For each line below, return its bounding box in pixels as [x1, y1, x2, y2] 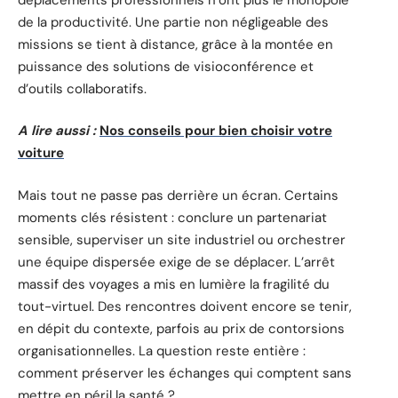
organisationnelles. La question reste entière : [18, 341, 306, 360]
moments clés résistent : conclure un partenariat [18, 208, 327, 227]
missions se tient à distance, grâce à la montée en [18, 35, 333, 53]
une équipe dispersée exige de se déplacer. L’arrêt [18, 252, 335, 271]
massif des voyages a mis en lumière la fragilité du [18, 275, 330, 293]
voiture [18, 144, 64, 163]
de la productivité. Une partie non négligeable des [18, 12, 329, 31]
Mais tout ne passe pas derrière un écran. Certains [18, 186, 338, 204]
